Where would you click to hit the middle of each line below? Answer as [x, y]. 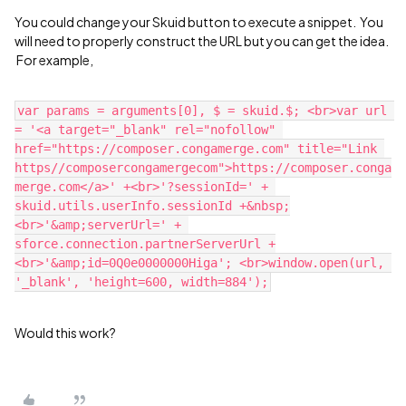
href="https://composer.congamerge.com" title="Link [196, 148]
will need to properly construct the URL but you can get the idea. [202, 40]
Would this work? [65, 332]
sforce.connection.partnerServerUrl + [145, 243]
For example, [55, 59]
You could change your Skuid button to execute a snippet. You [199, 21]
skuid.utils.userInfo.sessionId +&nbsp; [152, 205]
